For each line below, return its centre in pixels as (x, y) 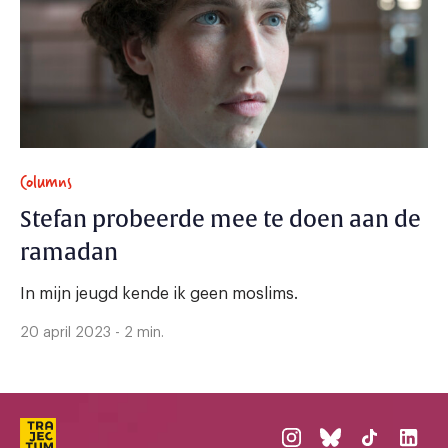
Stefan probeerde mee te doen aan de (220, 220)
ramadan (71, 253)
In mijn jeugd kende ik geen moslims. (159, 294)
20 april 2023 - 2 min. (92, 333)
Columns (46, 182)
